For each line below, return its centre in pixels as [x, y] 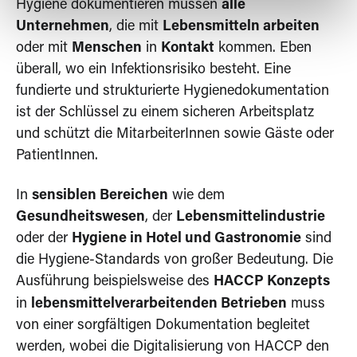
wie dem [196, 196]
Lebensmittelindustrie [251, 217]
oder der [44, 239]
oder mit [44, 48]
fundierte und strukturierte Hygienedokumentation [173, 91]
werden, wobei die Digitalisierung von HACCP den [173, 347]
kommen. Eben [263, 48]
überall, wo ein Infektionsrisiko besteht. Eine [153, 70]
